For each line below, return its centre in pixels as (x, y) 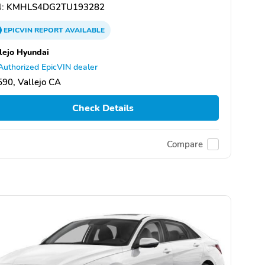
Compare (185, 144)
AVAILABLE (84, 30)
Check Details (103, 108)
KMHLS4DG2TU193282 (54, 7)
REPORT (49, 30)
